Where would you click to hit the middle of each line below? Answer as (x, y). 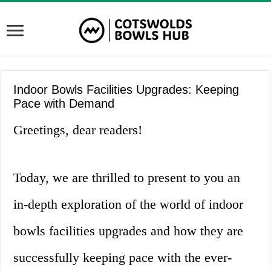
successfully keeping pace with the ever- (123, 258)
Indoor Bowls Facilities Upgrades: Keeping (126, 90)
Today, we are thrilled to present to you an (127, 178)
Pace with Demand (64, 104)
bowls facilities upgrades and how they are (129, 231)
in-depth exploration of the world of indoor (129, 204)
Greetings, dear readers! (78, 130)
